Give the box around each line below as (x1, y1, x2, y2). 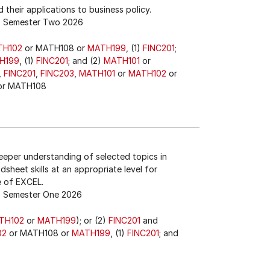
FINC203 (40, 68, 74, 78)
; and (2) (68, 55, 104, 66)
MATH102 (128, 68, 166, 78)
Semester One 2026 (2, 189, 82, 199)
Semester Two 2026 (2, 17, 83, 27)
